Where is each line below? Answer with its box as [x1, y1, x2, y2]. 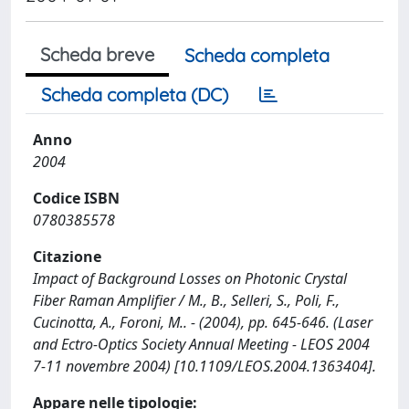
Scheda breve [40, 43, 154, 66]
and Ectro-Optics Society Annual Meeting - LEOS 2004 [33, 334, 370, 354]
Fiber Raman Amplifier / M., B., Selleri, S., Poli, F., [33, 290, 340, 310]
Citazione [33, 246, 101, 267]
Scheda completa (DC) [41, 83, 228, 106]
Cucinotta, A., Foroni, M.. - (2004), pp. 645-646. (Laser [33, 312, 372, 332]
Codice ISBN [33, 188, 120, 208]
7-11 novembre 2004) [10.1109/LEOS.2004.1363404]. [33, 356, 376, 376]
